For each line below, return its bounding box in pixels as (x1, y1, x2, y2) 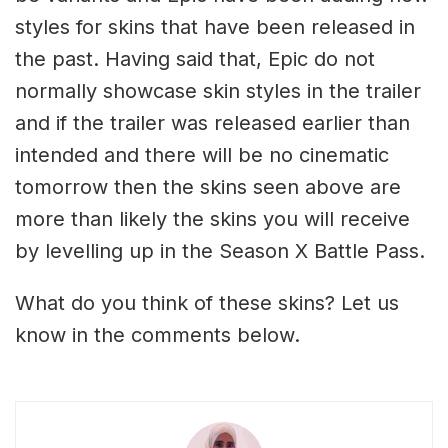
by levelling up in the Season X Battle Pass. (15, 238, 425, 263)
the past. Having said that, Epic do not (15, 46, 375, 71)
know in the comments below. (15, 322, 300, 347)
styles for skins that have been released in (15, 14, 415, 39)
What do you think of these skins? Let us (15, 290, 399, 315)
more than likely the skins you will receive (15, 206, 410, 231)
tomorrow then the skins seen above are (15, 174, 401, 199)
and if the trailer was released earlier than (15, 110, 410, 135)
